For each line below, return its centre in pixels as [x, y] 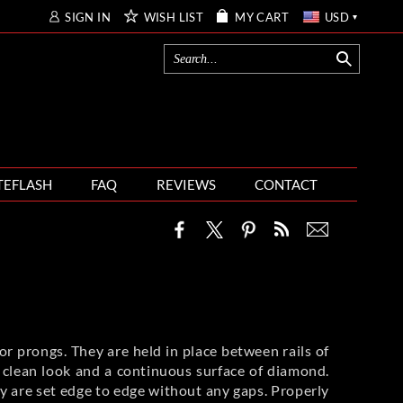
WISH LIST [174, 18]
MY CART [262, 18]
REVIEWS [186, 184]
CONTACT [287, 184]
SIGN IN [88, 18]
